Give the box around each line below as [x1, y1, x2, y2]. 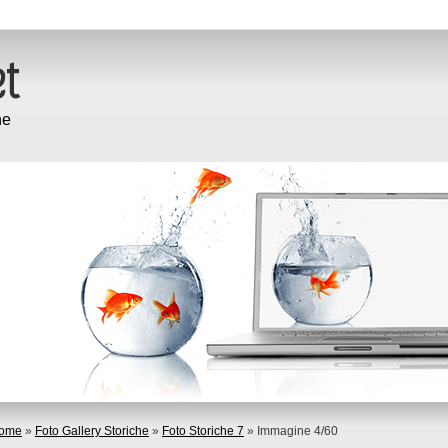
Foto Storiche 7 [162, 424, 244, 438]
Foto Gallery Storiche [35, 424, 149, 438]
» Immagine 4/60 [244, 424, 338, 438]
